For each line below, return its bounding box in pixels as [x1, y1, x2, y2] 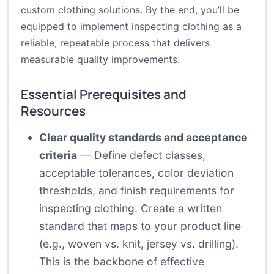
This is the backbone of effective [39, 255, 204, 268]
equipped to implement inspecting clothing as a [21, 20, 242, 33]
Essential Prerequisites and [21, 86, 187, 103]
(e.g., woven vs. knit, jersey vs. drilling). [39, 237, 239, 251]
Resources [21, 102, 86, 120]
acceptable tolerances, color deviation [39, 166, 234, 180]
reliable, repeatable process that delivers [21, 37, 210, 50]
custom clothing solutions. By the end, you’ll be [21, 4, 239, 17]
